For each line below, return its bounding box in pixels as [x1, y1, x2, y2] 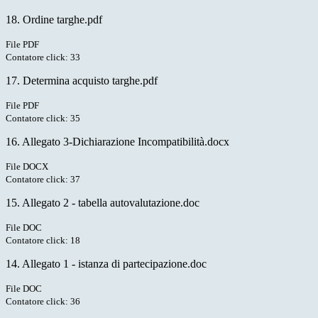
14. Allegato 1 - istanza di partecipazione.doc [6, 258, 207, 270]
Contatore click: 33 [6, 52, 80, 63]
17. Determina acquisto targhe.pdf [6, 75, 158, 87]
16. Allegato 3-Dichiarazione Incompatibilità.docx [6, 136, 229, 148]
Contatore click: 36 [6, 296, 80, 307]
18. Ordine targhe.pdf [6, 13, 102, 26]
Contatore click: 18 [6, 235, 80, 246]
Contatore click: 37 [6, 174, 80, 185]
